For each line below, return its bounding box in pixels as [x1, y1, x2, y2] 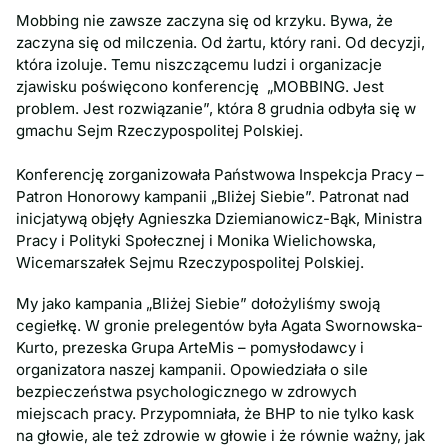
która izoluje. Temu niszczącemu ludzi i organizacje [16, 54, 382, 74]
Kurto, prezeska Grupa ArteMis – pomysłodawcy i [16, 337, 364, 357]
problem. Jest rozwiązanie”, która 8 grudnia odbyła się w [16, 98, 416, 118]
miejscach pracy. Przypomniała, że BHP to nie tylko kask [16, 403, 414, 423]
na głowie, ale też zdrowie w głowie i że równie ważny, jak [16, 425, 425, 445]
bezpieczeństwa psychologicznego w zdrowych [16, 381, 357, 401]
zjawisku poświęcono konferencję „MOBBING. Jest [16, 76, 384, 96]
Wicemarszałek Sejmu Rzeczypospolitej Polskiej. [16, 252, 364, 272]
